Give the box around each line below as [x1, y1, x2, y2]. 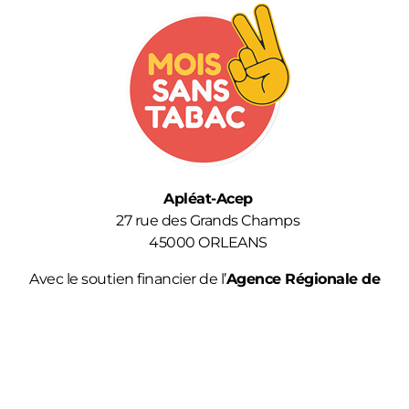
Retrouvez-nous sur [123, 335, 286, 353]
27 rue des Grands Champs [116, 212, 300, 230]
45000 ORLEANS [149, 234, 267, 252]
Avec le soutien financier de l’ [29, 270, 226, 288]
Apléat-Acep [163, 190, 253, 208]
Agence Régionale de [225, 270, 380, 288]
